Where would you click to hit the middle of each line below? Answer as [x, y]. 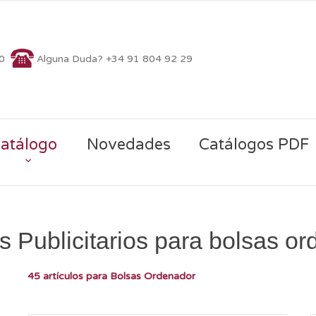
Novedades [128, 145]
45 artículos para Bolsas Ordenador [111, 276]
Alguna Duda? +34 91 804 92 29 [115, 59]
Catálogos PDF [254, 145]
